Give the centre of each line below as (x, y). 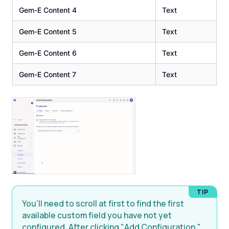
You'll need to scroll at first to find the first (103, 204)
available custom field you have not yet (97, 215)
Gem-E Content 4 (48, 10)
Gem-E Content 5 (48, 32)
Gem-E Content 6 (48, 53)
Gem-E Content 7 (47, 75)
